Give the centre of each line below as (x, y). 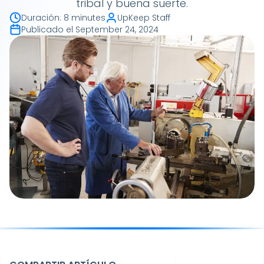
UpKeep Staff (144, 18)
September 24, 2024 (117, 29)
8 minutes (85, 18)
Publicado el (47, 29)
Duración (40, 18)
